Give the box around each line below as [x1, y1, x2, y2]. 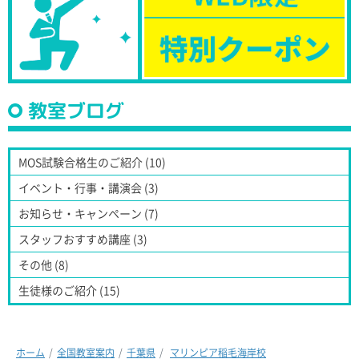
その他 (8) [18, 256, 69, 272]
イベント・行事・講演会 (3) [18, 179, 159, 196]
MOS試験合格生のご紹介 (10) [18, 153, 166, 170]
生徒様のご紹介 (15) [18, 281, 120, 298]
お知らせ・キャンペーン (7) [18, 204, 159, 221]
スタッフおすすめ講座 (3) [18, 230, 147, 247]
